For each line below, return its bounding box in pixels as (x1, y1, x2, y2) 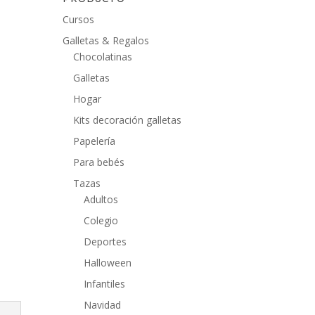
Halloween (84, 256, 132, 270)
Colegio (84, 214, 119, 228)
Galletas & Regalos (63, 34, 150, 48)
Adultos (84, 193, 119, 207)
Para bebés (73, 155, 125, 169)
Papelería (73, 134, 116, 148)
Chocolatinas (73, 50, 133, 64)
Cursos (63, 13, 95, 27)
